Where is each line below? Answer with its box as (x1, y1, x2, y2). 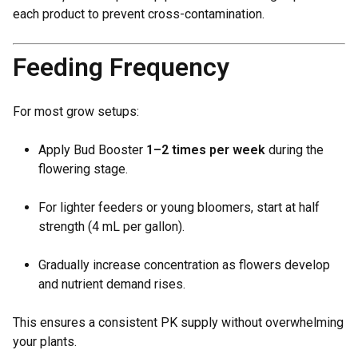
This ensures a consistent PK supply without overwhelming (13, 315, 344, 330)
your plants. (13, 334, 77, 349)
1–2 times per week (146, 142, 265, 157)
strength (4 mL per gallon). (38, 219, 185, 234)
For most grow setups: (13, 104, 139, 119)
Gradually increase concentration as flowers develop (38, 257, 330, 272)
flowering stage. (38, 161, 128, 177)
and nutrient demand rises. (38, 276, 185, 292)
